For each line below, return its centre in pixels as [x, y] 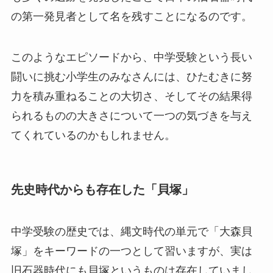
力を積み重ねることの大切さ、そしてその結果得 [131, 97]
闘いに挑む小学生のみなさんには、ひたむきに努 [131, 77]
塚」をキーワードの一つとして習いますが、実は [131, 251]
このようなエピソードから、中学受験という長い [131, 58]
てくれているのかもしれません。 [93, 136]
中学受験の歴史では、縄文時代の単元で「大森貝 [131, 232]
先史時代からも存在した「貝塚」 [102, 189]
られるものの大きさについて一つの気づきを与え [131, 116]
